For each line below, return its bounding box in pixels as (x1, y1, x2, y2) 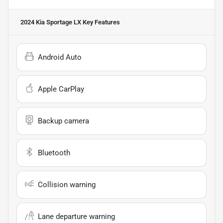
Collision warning (38, 180, 96, 189)
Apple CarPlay (38, 84, 84, 94)
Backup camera (38, 116, 89, 125)
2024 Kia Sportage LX (20, 18, 81, 26)
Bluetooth (38, 148, 70, 157)
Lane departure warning (38, 212, 115, 221)
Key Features (81, 18, 120, 26)
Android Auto (38, 52, 82, 62)
